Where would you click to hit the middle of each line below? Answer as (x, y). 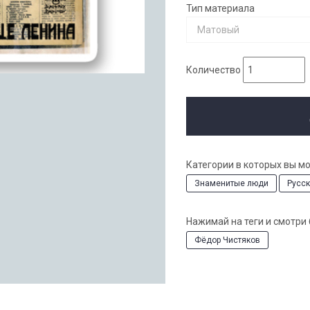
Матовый (218, 29)
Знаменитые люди (231, 183)
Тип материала (220, 8)
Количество (213, 70)
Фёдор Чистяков (227, 240)
